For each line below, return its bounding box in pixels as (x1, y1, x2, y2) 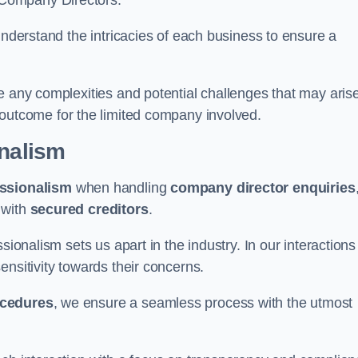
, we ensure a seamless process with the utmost (53, 295, 353, 311)
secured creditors (30, 201, 149, 217)
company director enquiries (170, 180, 356, 196)
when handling (71, 180, 171, 196)
